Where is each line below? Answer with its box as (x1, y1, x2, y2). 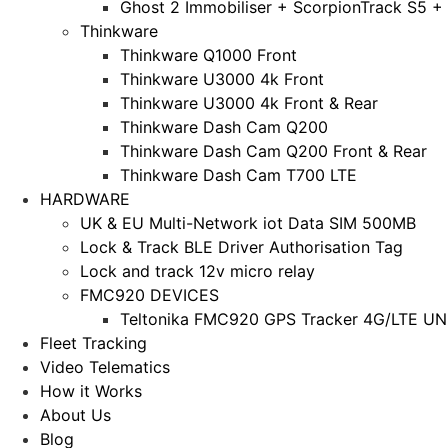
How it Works (40, 380, 142, 401)
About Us (40, 404, 111, 425)
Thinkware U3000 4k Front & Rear (120, 92, 378, 113)
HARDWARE (40, 188, 130, 209)
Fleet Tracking (40, 332, 147, 353)
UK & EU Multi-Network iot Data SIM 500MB (80, 212, 416, 233)
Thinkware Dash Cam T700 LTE (120, 164, 357, 185)
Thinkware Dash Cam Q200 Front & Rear (120, 140, 427, 161)
